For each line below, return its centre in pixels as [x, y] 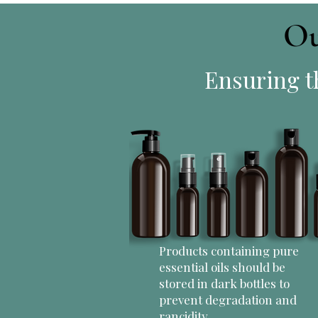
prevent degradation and [228, 299]
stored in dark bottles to [224, 283]
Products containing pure [229, 250]
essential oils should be [222, 267]
